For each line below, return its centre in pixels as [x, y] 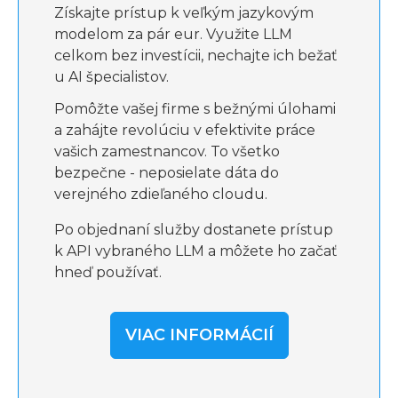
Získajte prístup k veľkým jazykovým [184, 13]
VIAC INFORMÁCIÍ [199, 335]
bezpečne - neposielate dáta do [167, 173]
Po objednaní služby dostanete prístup [194, 230]
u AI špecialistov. [111, 77]
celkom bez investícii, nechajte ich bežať [196, 56]
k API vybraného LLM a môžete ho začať [196, 251]
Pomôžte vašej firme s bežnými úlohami [195, 109]
